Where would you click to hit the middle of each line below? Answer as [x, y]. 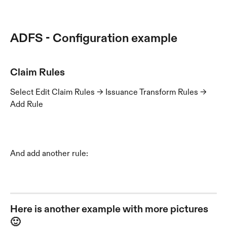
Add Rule [27, 104]
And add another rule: [49, 154]
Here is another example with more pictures [110, 209]
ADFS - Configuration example [95, 37]
